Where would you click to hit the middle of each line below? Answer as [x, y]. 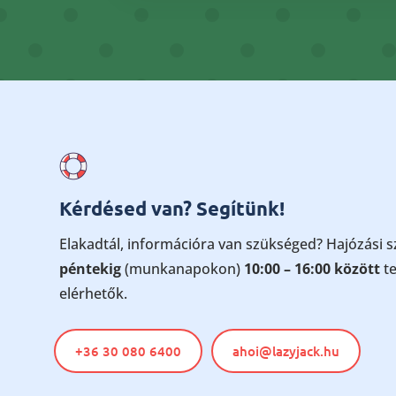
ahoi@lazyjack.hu [286, 350]
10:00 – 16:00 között [311, 268]
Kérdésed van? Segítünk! [172, 208]
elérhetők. [94, 293]
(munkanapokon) [181, 268]
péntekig [91, 268]
